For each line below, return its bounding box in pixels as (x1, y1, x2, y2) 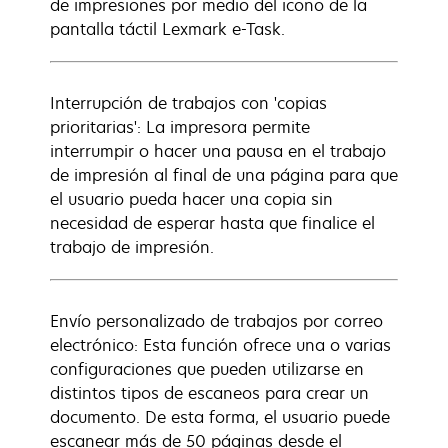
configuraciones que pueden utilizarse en (50, 358, 364, 380)
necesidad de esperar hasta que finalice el (50, 212, 375, 234)
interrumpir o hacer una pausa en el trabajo (50, 140, 386, 162)
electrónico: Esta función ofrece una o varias (50, 334, 391, 356)
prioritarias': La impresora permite (50, 116, 310, 138)
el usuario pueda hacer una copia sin (50, 188, 333, 210)
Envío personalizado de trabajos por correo (50, 310, 383, 332)
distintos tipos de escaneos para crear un (50, 382, 369, 404)
